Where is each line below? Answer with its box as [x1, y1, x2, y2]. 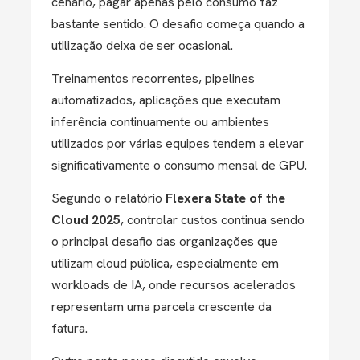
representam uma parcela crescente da [51, 298, 272, 315]
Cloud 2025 [51, 211, 121, 228]
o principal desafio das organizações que [51, 233, 278, 250]
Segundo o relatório [51, 190, 166, 207]
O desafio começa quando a [149, 15, 305, 32]
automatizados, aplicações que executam [51, 92, 280, 108]
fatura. [51, 320, 88, 337]
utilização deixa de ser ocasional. [51, 37, 233, 54]
